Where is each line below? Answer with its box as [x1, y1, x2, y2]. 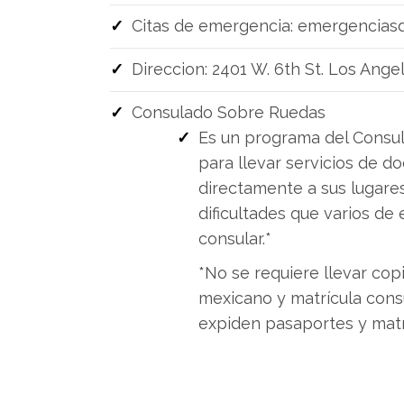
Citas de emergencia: [132, 16, 298, 35]
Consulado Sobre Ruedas [132, 103, 326, 122]
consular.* [198, 229, 271, 248]
